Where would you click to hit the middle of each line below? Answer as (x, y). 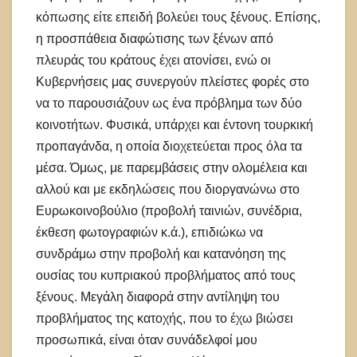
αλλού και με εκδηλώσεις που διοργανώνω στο (168, 189)
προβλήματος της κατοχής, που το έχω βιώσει (165, 318)
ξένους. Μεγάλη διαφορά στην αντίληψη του (158, 296)
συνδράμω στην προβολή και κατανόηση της (161, 253)
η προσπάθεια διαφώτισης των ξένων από (155, 38)
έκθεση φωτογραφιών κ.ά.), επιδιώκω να (149, 232)
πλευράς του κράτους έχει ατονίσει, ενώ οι (153, 60)
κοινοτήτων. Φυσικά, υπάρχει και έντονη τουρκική (175, 124)
